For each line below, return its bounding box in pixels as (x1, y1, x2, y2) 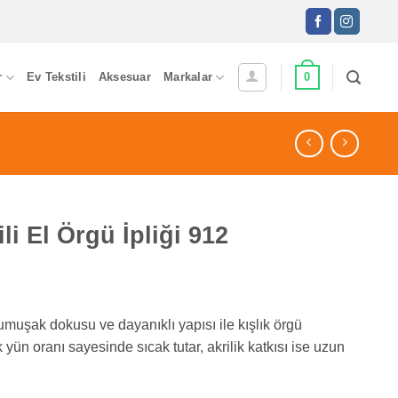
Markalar (163, 70, 213, 84)
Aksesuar (98, 70, 151, 84)
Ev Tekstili (27, 70, 86, 84)
